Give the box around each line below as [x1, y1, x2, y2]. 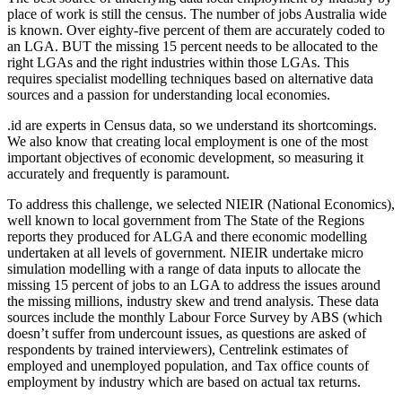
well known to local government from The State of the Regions [7, 213, 364, 229]
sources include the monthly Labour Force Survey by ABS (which [7, 310, 382, 326]
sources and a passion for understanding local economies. [7, 87, 330, 103]
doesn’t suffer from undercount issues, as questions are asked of [7, 326, 366, 342]
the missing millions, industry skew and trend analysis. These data [7, 293, 379, 310]
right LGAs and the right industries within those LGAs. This [7, 55, 349, 71]
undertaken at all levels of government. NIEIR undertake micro [7, 245, 363, 261]
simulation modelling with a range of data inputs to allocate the [7, 261, 361, 277]
